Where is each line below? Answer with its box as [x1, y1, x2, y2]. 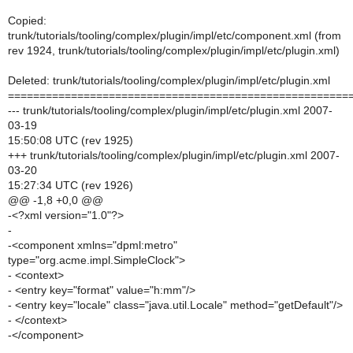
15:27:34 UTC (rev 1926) [8, 179, 133, 191]
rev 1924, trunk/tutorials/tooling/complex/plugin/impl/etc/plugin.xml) [8, 44, 340, 57]
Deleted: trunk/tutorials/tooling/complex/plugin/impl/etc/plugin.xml [8, 74, 330, 87]
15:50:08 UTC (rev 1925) [8, 134, 133, 147]
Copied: [8, 14, 46, 27]
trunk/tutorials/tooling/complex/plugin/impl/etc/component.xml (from [8, 29, 341, 42]
